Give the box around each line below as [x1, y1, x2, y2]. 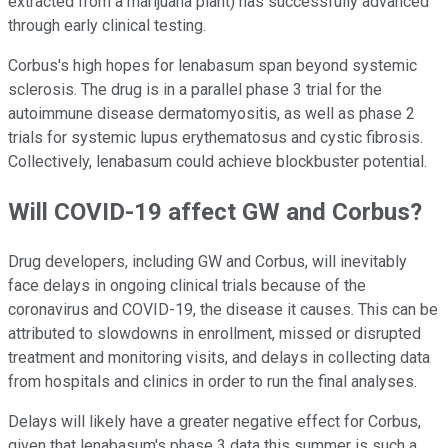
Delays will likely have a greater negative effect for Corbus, [8, 411, 421, 431]
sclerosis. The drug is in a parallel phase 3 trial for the [8, 79, 382, 99]
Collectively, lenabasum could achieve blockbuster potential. [8, 151, 427, 171]
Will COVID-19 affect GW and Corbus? [8, 197, 422, 226]
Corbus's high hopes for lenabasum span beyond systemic [8, 55, 417, 75]
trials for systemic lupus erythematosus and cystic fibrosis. [8, 127, 423, 147]
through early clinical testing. [8, 15, 206, 35]
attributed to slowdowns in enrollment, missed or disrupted [8, 323, 421, 343]
